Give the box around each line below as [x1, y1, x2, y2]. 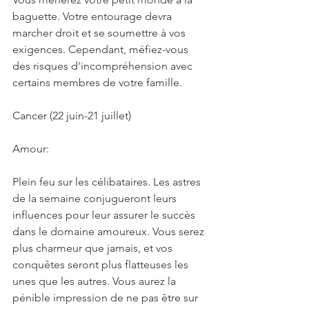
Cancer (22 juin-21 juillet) [12, 108, 131, 122]
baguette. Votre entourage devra [12, 9, 175, 23]
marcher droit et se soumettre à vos [12, 26, 188, 39]
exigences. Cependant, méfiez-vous [12, 42, 191, 56]
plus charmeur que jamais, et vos [12, 241, 175, 255]
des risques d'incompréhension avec [12, 59, 195, 72]
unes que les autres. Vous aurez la [12, 274, 179, 288]
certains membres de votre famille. [12, 75, 182, 89]
